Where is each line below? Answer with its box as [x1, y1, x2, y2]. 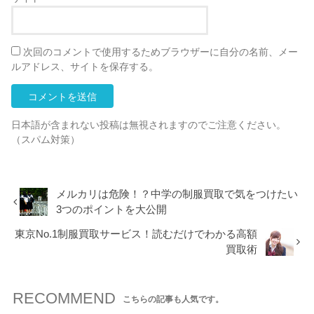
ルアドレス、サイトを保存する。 [11, 61, 159, 73]
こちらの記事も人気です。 [123, 294, 224, 304]
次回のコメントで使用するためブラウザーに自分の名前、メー [23, 46, 299, 58]
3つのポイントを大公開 [56, 203, 168, 215]
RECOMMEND [12, 289, 116, 307]
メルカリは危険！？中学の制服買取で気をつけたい [56, 188, 299, 200]
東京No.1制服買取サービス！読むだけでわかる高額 [15, 228, 258, 240]
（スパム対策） [11, 134, 81, 146]
